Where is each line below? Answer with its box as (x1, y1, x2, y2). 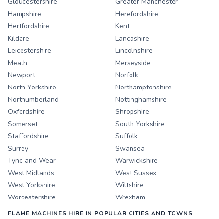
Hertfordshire (8, 22, 49, 31)
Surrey (8, 144, 28, 153)
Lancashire (115, 34, 149, 44)
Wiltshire (115, 180, 144, 190)
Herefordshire (115, 9, 158, 19)
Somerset (8, 119, 38, 129)
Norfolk (115, 70, 138, 80)
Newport (8, 70, 35, 80)
